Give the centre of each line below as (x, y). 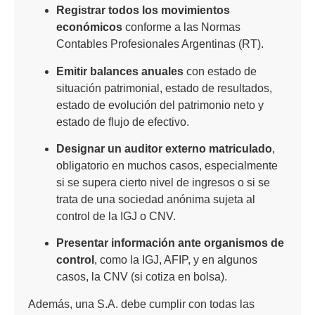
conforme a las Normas (181, 27)
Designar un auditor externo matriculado (164, 148)
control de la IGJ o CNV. (116, 216)
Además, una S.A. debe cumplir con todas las (141, 304)
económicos (89, 27)
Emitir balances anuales (120, 71)
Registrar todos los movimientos (143, 11)
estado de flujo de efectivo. (123, 122)
